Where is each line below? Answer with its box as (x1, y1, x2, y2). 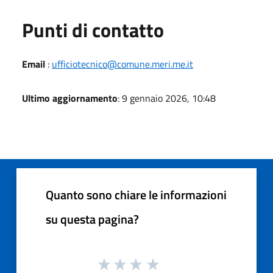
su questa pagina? (46, 209, 139, 229)
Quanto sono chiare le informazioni (46, 185, 227, 204)
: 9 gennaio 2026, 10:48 (118, 90, 216, 105)
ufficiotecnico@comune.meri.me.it (52, 56, 193, 71)
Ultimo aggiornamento (22, 90, 118, 105)
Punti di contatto (22, 15, 164, 44)
